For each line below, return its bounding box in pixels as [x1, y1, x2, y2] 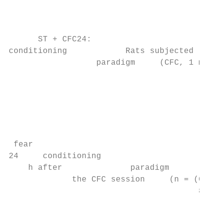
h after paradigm [9, 163, 169, 172]
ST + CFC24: [9, 35, 91, 44]
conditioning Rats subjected [9, 47, 194, 55]
